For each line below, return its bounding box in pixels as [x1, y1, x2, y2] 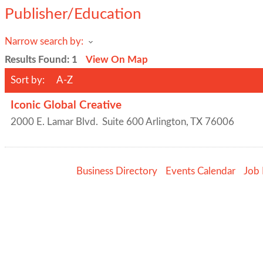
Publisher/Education [5, 6, 141, 22]
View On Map [86, 55, 148, 65]
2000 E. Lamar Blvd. [11, 117, 98, 127]
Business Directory [76, 166, 157, 176]
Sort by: [11, 75, 45, 85]
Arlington [146, 117, 186, 127]
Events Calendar [166, 166, 235, 176]
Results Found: [5, 55, 72, 65]
